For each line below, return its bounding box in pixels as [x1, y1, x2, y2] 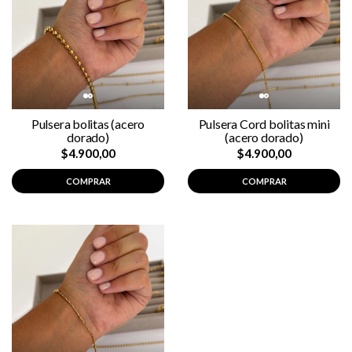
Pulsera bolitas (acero [31, 116, 145, 131]
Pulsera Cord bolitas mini [198, 116, 330, 131]
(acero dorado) [225, 130, 303, 145]
